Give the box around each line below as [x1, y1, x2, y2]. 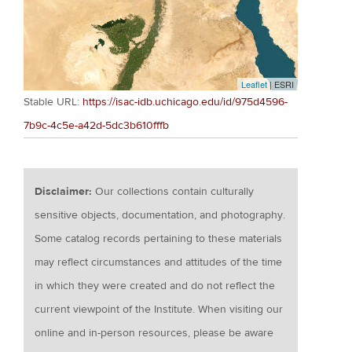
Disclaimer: [35, 184, 96, 199]
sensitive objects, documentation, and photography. [35, 207, 286, 222]
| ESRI [267, 77, 295, 90]
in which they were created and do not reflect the [35, 278, 276, 293]
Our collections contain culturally [95, 184, 255, 199]
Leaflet [241, 77, 268, 90]
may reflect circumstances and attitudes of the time [35, 255, 283, 269]
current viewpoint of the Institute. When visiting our [35, 302, 284, 317]
